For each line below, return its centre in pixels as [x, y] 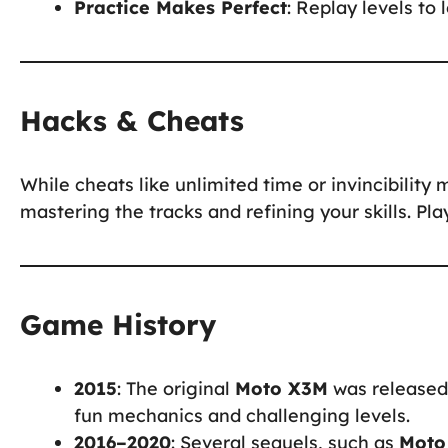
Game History [118, 324]
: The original [176, 388]
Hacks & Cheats [132, 120]
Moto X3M [281, 388]
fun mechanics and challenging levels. [242, 415]
